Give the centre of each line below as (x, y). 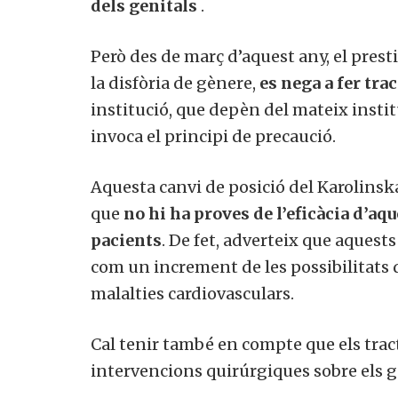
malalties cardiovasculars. (192, 293)
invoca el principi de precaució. (213, 136)
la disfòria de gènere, (175, 83)
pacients (126, 240)
